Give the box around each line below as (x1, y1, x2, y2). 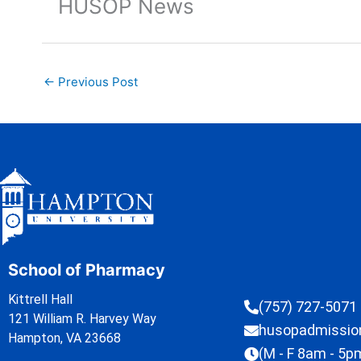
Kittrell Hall (8, 291, 73, 307)
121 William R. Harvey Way (8, 310, 156, 326)
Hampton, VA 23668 (8, 330, 121, 346)
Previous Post (55, 74, 138, 89)
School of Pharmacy (8, 259, 165, 280)
